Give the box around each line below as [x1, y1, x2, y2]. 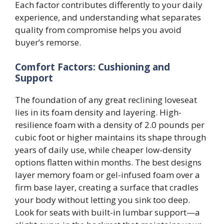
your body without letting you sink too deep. [15, 193, 190, 205]
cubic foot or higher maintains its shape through [15, 131, 206, 143]
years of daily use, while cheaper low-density [15, 143, 191, 155]
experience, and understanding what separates [15, 11, 201, 23]
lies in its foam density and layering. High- [15, 106, 181, 118]
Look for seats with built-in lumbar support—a [15, 206, 200, 218]
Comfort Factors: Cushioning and [15, 60, 170, 73]
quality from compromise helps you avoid [15, 24, 181, 36]
